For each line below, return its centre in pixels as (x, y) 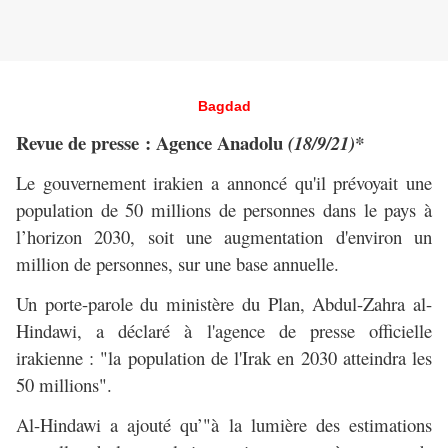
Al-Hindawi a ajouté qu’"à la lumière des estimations (224, 425)
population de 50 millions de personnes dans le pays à (224, 210)
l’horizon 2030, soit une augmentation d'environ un (224, 237)
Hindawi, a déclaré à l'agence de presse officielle (224, 331)
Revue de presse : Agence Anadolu (152, 143)
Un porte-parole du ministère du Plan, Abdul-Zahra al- (224, 304)
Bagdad (224, 106)
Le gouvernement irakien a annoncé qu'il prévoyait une (224, 183)
